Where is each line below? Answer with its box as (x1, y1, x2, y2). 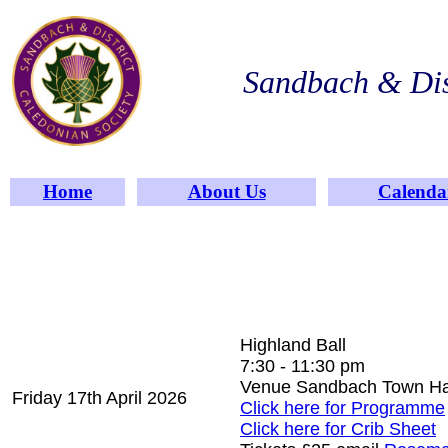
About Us (187, 181, 266, 202)
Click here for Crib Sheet (240, 419, 436, 439)
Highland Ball (240, 335, 346, 355)
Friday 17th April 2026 (12, 388, 187, 408)
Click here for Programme (240, 398, 445, 418)
